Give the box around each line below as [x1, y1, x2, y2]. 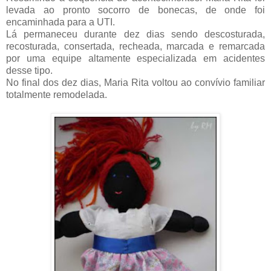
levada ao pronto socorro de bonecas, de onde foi [6, 5, 265, 16]
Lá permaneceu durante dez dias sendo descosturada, [6, 29, 265, 40]
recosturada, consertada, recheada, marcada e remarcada [6, 41, 265, 52]
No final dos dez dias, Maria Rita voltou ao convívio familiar [6, 77, 265, 88]
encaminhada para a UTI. [6, 17, 115, 28]
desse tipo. [6, 65, 53, 76]
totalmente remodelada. [6, 90, 107, 100]
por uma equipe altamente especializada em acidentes [6, 53, 265, 64]
